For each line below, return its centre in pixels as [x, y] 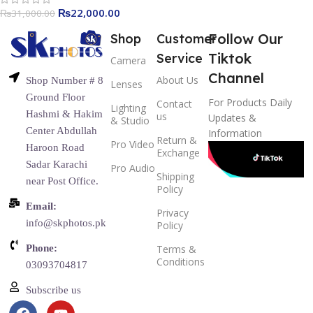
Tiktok [230, 59]
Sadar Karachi [57, 165]
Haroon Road [56, 148]
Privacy [173, 213]
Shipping [175, 177]
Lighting [129, 108]
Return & [177, 140]
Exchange [178, 153]
